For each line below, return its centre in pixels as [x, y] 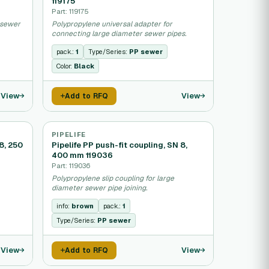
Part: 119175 [70, 11]
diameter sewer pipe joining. [99, 188]
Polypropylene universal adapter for [112, 24]
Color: [65, 66]
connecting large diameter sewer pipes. [119, 34]
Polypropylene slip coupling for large [113, 178]
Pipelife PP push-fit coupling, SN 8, [119, 145]
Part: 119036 [71, 165]
